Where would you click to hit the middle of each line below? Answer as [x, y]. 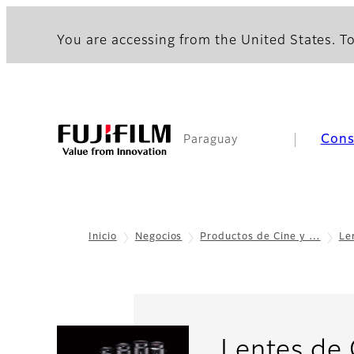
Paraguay [211, 140]
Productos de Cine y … [260, 237]
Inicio [103, 237]
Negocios [158, 237]
